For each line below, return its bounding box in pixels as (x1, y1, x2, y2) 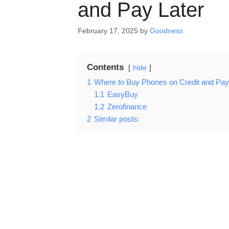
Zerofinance (107, 102, 147, 111)
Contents (87, 62, 124, 73)
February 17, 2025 (78, 27, 138, 35)
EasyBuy (107, 90, 138, 99)
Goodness (150, 27, 183, 35)
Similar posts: (94, 114, 140, 124)
